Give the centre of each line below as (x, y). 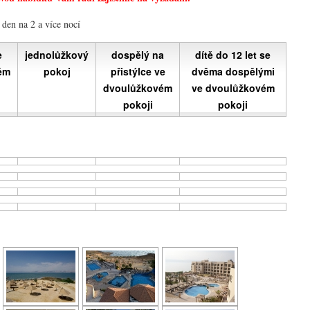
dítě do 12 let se (233, 55)
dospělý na (138, 55)
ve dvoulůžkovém (233, 88)
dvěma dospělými (233, 72)
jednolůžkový (57, 55)
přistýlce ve (138, 72)
